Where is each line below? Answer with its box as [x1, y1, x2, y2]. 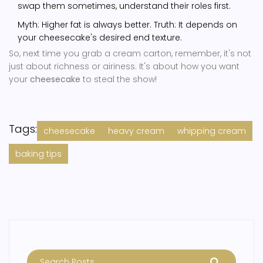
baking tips [15, 148, 62, 160]
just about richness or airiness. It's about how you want [9, 60, 240, 73]
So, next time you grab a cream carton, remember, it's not [9, 48, 251, 60]
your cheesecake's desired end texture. [18, 32, 182, 44]
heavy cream [108, 125, 164, 137]
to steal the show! [80, 73, 157, 86]
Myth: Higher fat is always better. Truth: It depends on [18, 19, 237, 31]
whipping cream [177, 125, 246, 137]
